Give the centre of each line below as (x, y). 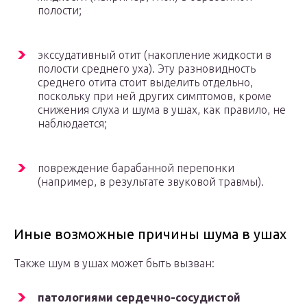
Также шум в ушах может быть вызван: (114, 263)
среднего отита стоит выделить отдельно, (145, 83)
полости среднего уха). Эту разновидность (147, 69)
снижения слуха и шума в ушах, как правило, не (162, 110)
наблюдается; (72, 124)
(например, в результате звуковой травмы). (151, 182)
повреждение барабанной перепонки (136, 168)
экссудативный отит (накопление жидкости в (155, 55)
